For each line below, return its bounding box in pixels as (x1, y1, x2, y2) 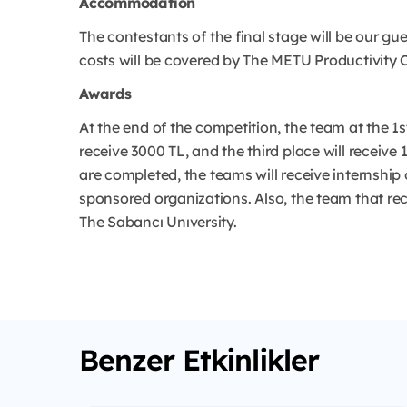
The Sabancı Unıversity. (79, 213, 237, 232)
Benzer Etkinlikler (79, 342, 319, 379)
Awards (79, 84, 132, 104)
